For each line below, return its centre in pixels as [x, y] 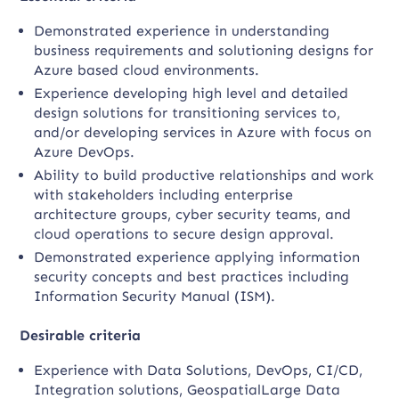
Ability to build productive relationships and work [204, 175]
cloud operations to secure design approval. [184, 234]
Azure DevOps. [85, 152]
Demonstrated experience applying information [197, 257]
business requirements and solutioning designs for [204, 50]
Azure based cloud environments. [147, 70]
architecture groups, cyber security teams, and [193, 214]
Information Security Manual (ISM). [155, 296]
